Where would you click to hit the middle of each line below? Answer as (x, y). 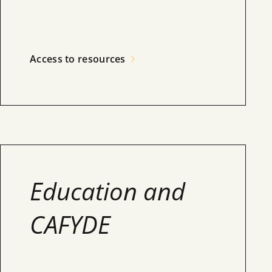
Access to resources (78, 59)
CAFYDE (70, 224)
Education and (107, 191)
